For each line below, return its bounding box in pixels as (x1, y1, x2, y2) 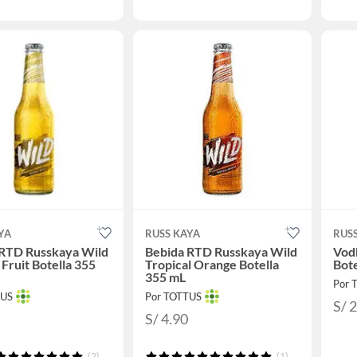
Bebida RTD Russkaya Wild (144, 244, 297, 260)
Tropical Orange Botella (144, 257, 279, 273)
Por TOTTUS (144, 290, 202, 304)
